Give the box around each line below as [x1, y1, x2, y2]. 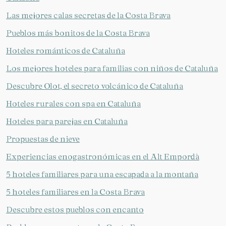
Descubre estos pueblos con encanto [6, 205, 144, 214]
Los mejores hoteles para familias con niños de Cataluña [6, 64, 218, 73]
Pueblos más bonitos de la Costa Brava [6, 28, 150, 38]
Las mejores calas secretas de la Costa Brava [6, 11, 171, 20]
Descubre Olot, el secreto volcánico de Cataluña [6, 81, 183, 91]
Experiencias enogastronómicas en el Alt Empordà [6, 152, 199, 161]
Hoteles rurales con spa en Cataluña [6, 99, 141, 108]
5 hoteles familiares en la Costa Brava [6, 187, 145, 197]
